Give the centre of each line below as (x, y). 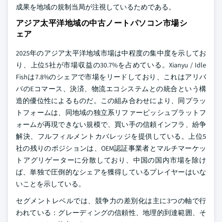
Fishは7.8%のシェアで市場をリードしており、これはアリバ (111, 77)
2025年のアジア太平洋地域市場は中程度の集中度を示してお (111, 53)
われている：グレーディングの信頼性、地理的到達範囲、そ (111, 212)
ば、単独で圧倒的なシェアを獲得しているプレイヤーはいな (111, 172)
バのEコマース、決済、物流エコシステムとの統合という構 (111, 88)
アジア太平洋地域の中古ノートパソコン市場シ (102, 23)
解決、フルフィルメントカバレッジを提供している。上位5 (111, 136)
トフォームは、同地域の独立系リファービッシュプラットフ (111, 112)
